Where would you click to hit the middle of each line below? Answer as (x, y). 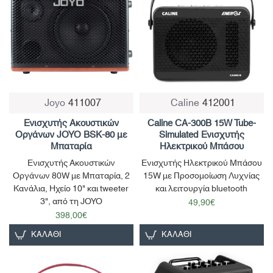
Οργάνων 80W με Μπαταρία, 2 (71, 176)
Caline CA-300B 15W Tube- (201, 123)
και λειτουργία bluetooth (202, 189)
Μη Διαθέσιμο (39, 102)
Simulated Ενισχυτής (201, 135)
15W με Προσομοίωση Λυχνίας (202, 176)
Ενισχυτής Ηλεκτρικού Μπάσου (201, 163)
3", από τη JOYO (71, 201)
